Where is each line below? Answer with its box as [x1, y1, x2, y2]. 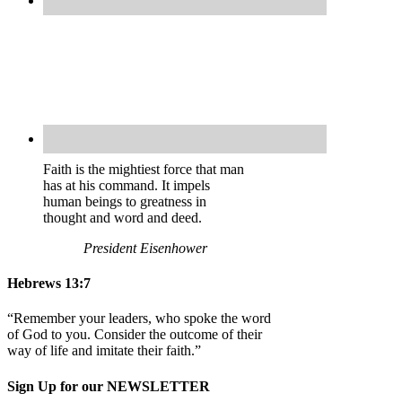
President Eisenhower [83, 240, 207, 256]
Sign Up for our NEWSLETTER [7, 378, 210, 394]
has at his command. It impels [43, 177, 210, 193]
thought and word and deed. [43, 209, 202, 225]
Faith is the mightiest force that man [43, 161, 244, 177]
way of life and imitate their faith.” [7, 343, 201, 359]
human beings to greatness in [43, 193, 206, 209]
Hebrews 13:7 [7, 275, 91, 292]
